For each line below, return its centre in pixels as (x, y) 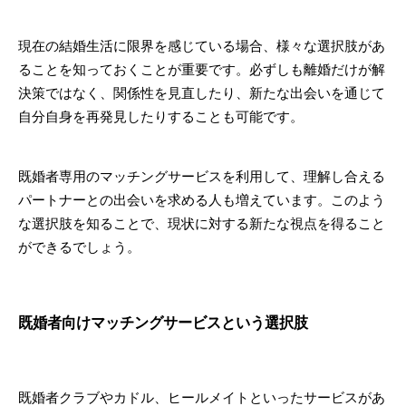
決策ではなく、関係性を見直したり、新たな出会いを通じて (202, 93)
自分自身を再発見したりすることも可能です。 (161, 116)
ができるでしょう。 (79, 247)
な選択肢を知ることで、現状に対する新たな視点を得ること (202, 223)
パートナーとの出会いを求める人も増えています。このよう (202, 200)
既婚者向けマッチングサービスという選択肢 (163, 323)
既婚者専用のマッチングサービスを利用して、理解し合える (202, 176)
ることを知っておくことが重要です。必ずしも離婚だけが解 (202, 69)
